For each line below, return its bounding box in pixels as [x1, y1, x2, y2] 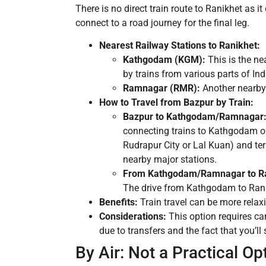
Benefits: [99, 197, 138, 208]
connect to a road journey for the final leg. [75, 17, 249, 28]
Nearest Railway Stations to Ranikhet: [99, 40, 260, 52]
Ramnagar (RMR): [123, 83, 200, 94]
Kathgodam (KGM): [123, 54, 205, 66]
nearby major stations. [123, 154, 217, 166]
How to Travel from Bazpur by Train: [99, 97, 254, 109]
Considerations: [99, 211, 166, 223]
